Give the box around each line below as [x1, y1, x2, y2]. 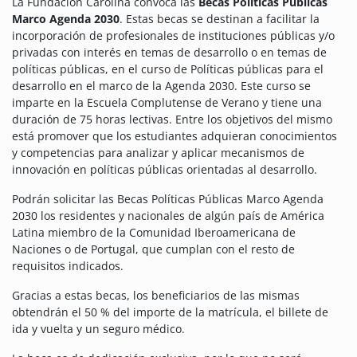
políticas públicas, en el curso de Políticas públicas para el [12, 61, 324, 77]
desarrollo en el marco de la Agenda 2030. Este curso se [12, 78, 311, 94]
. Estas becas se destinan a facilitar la [120, 11, 320, 27]
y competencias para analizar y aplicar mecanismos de [12, 145, 304, 161]
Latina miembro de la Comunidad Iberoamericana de [12, 225, 296, 241]
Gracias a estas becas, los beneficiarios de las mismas [12, 288, 300, 304]
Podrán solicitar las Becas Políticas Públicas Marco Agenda [12, 191, 324, 207]
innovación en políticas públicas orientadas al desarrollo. [12, 162, 317, 178]
